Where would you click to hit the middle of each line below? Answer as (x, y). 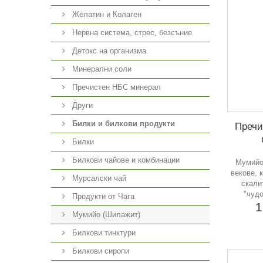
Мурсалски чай (98, 178)
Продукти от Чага (102, 196)
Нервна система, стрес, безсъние (131, 33)
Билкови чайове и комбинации (125, 160)
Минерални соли (101, 69)
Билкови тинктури (103, 233)
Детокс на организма (108, 51)
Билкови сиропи (100, 251)
